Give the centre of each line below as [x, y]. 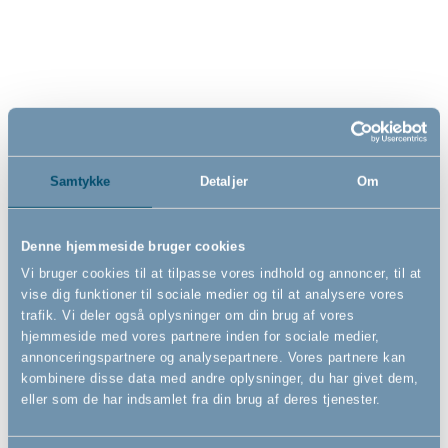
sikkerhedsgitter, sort [84, 19]
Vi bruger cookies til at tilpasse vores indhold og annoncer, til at [221, 273]
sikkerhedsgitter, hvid [302, 19]
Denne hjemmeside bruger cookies [133, 246]
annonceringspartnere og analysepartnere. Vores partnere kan [213, 357]
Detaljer [224, 181]
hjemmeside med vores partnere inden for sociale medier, [200, 336]
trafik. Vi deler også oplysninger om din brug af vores [188, 315]
